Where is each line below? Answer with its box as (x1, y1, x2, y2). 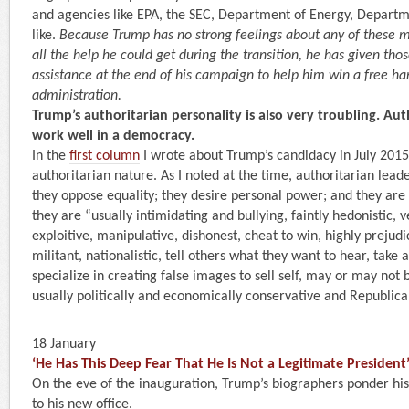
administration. (32, 88, 121, 103)
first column (69, 148, 140, 163)
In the (32, 148, 69, 163)
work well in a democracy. (32, 128, 194, 143)
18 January (32, 336, 96, 351)
